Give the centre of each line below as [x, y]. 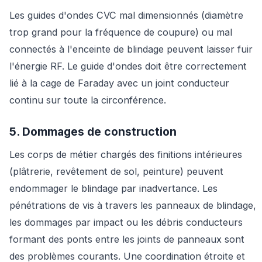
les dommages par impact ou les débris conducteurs [126, 223]
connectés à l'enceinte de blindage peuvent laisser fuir [131, 49]
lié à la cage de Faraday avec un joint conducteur [119, 83]
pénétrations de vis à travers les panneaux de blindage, [133, 206]
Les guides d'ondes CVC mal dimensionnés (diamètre [126, 15]
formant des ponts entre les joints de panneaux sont [127, 239]
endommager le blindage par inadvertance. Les [113, 189]
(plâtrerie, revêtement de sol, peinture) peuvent [116, 172]
